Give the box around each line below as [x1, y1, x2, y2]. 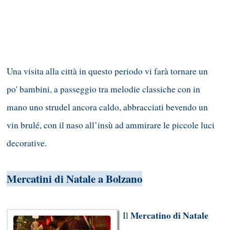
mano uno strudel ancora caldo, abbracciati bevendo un [7, 101, 208, 113]
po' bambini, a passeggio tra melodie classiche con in [7, 83, 200, 95]
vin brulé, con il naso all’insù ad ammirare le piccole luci [7, 119, 215, 131]
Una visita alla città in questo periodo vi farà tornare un [7, 65, 208, 78]
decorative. [7, 137, 47, 149]
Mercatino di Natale [130, 209, 208, 222]
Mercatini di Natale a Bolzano [7, 171, 142, 187]
